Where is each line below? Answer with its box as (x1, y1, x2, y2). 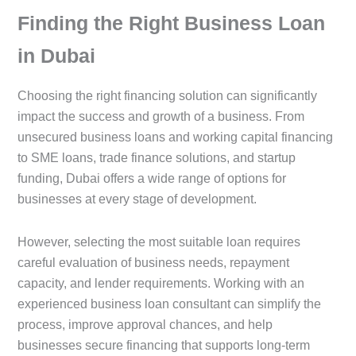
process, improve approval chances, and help (17, 318, 273, 332)
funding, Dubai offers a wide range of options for (17, 172, 286, 186)
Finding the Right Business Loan (17, 11, 325, 34)
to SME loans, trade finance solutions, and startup (17, 151, 296, 165)
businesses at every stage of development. (17, 192, 257, 207)
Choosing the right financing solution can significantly (17, 89, 317, 103)
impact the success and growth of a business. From (17, 110, 304, 124)
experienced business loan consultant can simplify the (17, 297, 321, 311)
